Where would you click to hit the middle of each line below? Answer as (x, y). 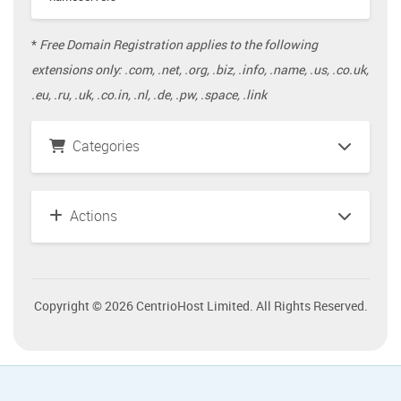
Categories (102, 146)
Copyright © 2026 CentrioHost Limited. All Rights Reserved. (200, 306)
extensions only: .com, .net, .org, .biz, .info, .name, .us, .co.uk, (200, 70)
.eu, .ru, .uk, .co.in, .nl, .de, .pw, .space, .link (149, 95)
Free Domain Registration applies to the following (179, 45)
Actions (90, 216)
